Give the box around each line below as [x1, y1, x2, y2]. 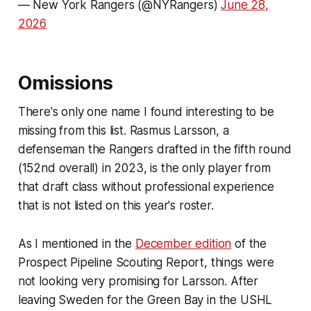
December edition [135, 237, 232, 251]
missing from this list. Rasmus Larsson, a [17, 124, 229, 138]
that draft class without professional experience [17, 180, 274, 194]
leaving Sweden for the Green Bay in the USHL [17, 293, 273, 308]
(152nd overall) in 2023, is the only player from [17, 161, 271, 176]
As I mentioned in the [17, 237, 135, 251]
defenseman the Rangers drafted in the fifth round [17, 142, 292, 157]
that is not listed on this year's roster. [17, 199, 214, 213]
